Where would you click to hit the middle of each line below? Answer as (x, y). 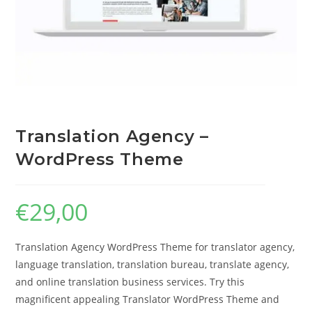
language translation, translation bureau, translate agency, (153, 265)
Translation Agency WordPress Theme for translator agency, (155, 247)
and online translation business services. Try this (130, 282)
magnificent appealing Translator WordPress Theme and (148, 299)
